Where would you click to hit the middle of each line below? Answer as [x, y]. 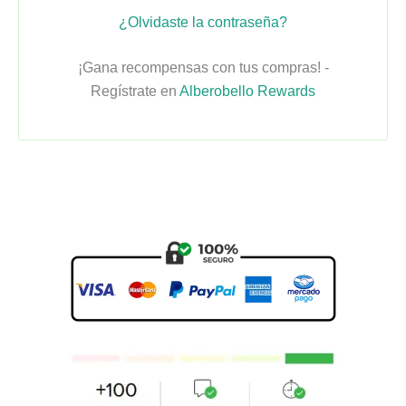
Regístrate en [135, 91]
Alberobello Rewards [247, 91]
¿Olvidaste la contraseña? [203, 22]
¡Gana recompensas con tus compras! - [203, 67]
